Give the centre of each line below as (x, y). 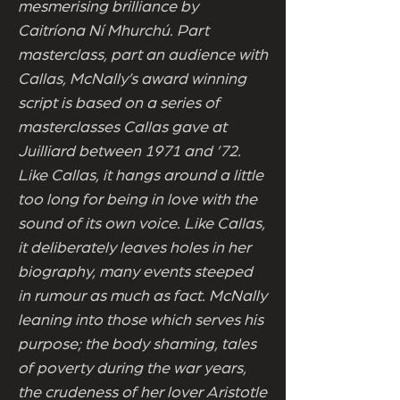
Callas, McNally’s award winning (132, 79)
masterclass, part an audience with (143, 55)
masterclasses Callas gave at (122, 128)
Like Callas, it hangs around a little (141, 176)
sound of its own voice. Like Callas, (142, 224)
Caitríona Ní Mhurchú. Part (113, 31)
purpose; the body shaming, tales (137, 345)
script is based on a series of (119, 104)
